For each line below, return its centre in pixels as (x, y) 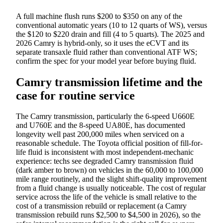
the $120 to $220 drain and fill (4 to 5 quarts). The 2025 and (110, 34)
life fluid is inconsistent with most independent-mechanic (105, 152)
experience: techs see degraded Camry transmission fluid (105, 161)
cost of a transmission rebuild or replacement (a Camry (101, 206)
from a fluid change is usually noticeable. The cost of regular (111, 188)
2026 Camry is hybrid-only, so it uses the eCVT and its (102, 43)
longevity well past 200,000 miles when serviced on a (100, 134)
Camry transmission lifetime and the (109, 82)
